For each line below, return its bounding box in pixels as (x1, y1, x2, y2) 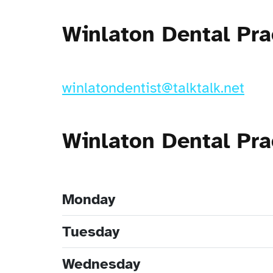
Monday (62, 190, 115, 209)
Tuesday (62, 222, 119, 241)
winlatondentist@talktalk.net (62, 79, 244, 97)
